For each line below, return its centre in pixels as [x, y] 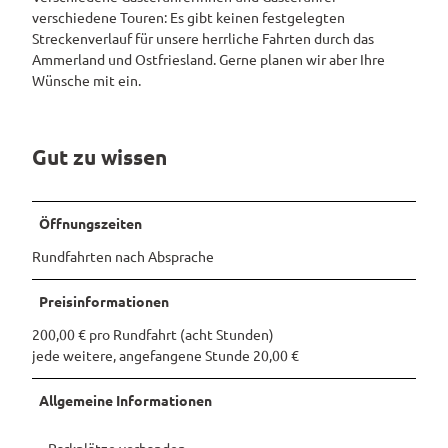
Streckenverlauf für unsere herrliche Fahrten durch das [203, 38]
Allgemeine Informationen [126, 400]
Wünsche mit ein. [86, 80]
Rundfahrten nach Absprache [123, 256]
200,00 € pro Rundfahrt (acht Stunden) [153, 334]
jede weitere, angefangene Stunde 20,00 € [165, 355]
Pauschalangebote [273, 30]
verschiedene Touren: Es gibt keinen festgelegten [188, 17]
